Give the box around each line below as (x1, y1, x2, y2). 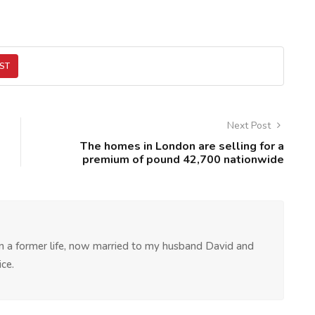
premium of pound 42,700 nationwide (82, 152, 284, 167)
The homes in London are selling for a (80, 139, 284, 154)
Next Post (227, 119, 274, 132)
